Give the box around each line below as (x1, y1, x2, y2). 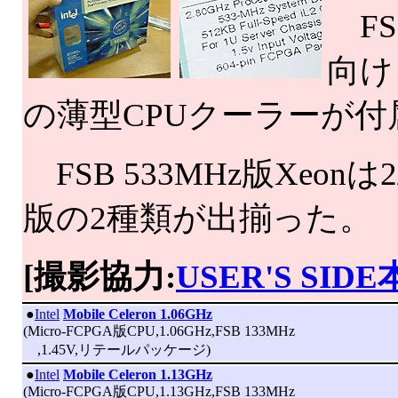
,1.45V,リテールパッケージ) (23, 342, 211, 357)
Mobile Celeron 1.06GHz (63, 306, 212, 322)
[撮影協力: (23, 259, 176, 295)
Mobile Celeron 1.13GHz (63, 367, 212, 382)
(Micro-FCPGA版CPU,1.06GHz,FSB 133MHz (23, 323, 295, 338)
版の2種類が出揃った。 (23, 200, 372, 236)
